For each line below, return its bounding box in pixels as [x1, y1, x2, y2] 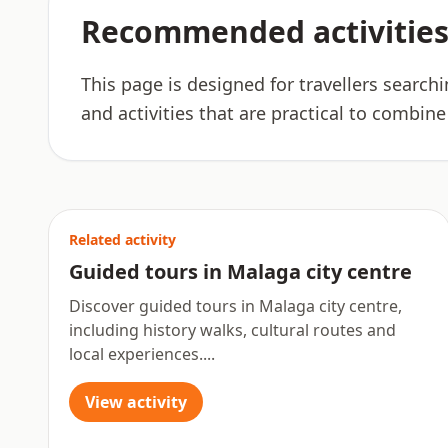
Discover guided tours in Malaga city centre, [69, 295, 402, 317]
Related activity [69, 230, 176, 249]
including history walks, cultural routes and [69, 319, 396, 341]
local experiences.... [69, 343, 215, 365]
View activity [85, 391, 187, 413]
